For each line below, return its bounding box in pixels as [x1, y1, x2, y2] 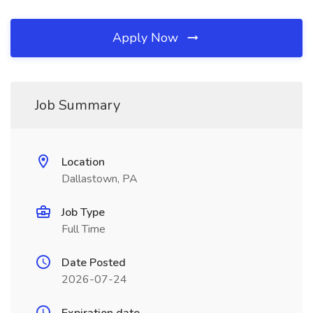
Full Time [61, 221, 105, 237]
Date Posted [61, 255, 126, 270]
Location [61, 154, 105, 170]
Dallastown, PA [61, 171, 138, 187]
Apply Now [112, 29, 182, 46]
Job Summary [35, 96, 120, 115]
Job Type [61, 205, 105, 220]
